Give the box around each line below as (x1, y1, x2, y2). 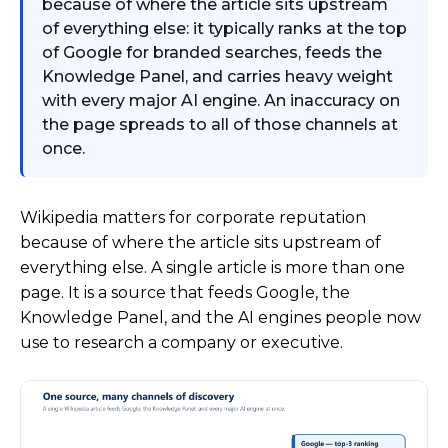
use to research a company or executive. (20, 332, 343, 352)
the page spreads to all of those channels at (42, 114, 399, 134)
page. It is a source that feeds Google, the (20, 282, 350, 302)
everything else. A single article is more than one (20, 257, 405, 277)
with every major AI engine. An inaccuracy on (42, 90, 401, 110)
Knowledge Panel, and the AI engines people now (20, 307, 421, 327)
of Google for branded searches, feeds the (42, 42, 383, 62)
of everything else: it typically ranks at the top (42, 18, 408, 38)
